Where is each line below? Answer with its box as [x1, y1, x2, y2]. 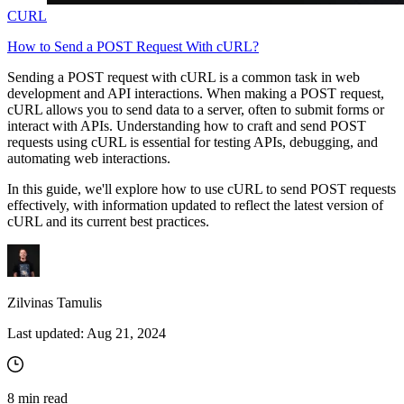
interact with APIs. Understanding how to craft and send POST [7, 118, 366, 134]
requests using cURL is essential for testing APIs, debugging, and [7, 134, 378, 151]
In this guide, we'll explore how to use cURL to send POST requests [7, 181, 396, 197]
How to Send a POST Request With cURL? [7, 39, 259, 55]
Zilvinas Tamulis [7, 295, 102, 311]
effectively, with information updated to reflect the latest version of [7, 197, 383, 214]
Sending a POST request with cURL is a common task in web [7, 69, 360, 86]
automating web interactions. [7, 151, 170, 167]
